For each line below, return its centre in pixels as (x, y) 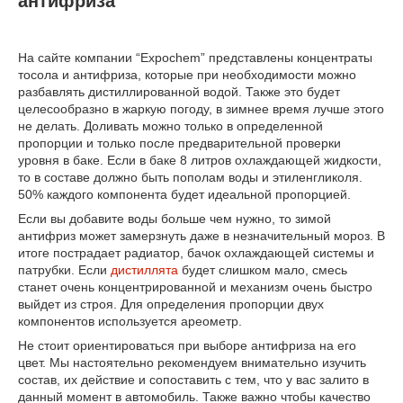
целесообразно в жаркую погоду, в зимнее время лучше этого (201, 109)
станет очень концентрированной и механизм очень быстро (195, 287)
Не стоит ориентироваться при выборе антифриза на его (187, 346)
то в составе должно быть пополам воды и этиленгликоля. (190, 178)
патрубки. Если (64, 270)
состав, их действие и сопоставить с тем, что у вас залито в (193, 380)
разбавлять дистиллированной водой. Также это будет (179, 92)
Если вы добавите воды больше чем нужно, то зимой (175, 219)
